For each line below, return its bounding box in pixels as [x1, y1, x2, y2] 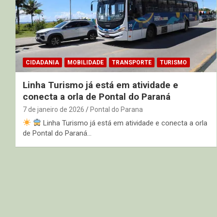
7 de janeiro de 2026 [23, 105, 84, 113]
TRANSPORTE [112, 59, 152, 66]
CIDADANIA [26, 59, 59, 66]
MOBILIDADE [67, 59, 104, 66]
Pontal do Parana [90, 105, 143, 113]
